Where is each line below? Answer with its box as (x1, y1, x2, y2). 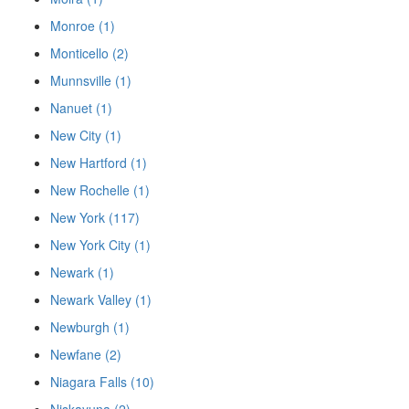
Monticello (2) (50, 44, 129, 63)
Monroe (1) (50, 16, 115, 36)
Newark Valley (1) (50, 290, 152, 309)
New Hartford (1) (50, 153, 147, 173)
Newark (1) (50, 263, 114, 282)
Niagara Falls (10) (50, 372, 154, 392)
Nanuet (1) (50, 99, 112, 118)
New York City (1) (50, 236, 151, 255)
